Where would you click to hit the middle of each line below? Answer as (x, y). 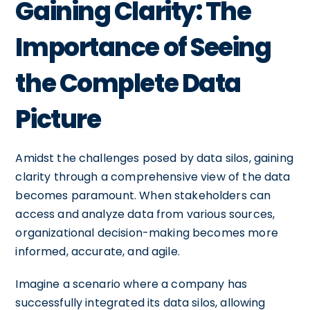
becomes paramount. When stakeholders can (143, 195)
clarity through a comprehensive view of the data (153, 176)
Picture (58, 119)
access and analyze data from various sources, (145, 214)
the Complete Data (128, 83)
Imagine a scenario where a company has (131, 284)
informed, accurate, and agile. (98, 251)
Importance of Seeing (143, 47)
